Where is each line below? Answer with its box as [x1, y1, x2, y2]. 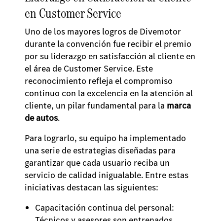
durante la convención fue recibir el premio [25, 38, 191, 50]
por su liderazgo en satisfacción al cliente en [25, 50, 195, 62]
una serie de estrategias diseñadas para [25, 145, 176, 156]
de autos [25, 112, 58, 124]
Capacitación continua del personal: [35, 202, 174, 214]
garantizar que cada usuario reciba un [25, 157, 170, 169]
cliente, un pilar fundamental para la [25, 100, 167, 111]
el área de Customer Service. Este [25, 63, 153, 74]
